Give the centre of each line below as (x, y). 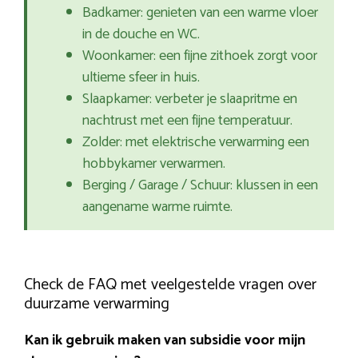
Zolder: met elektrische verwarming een (196, 143)
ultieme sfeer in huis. (141, 78)
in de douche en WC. (141, 35)
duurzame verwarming (97, 304)
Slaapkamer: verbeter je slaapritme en (190, 99)
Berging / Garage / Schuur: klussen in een (200, 186)
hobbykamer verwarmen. (154, 164)
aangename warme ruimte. (157, 207)
